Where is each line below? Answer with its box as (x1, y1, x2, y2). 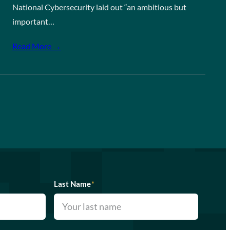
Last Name (54, 179, 91, 188)
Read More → (12, 41, 61, 51)
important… (12, 16, 54, 26)
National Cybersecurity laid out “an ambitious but (12, 2, 186, 12)
